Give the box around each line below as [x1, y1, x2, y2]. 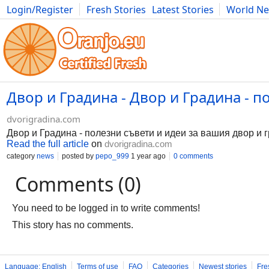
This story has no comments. [12, 220, 133, 230]
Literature [222, 16, 267, 29]
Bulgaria [112, 16, 150, 29]
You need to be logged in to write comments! [12, 203, 200, 213]
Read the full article [7, 139, 89, 149]
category [7, 152, 37, 160]
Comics [73, 16, 106, 29]
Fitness [156, 16, 187, 29]
